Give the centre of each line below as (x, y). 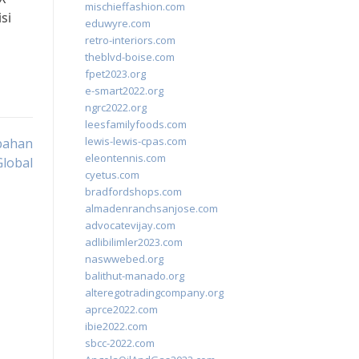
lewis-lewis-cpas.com (136, 141)
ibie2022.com (116, 326)
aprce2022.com (121, 309)
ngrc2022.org (116, 107)
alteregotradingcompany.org (154, 292)
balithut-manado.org (135, 276)
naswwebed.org (124, 259)
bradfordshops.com (133, 192)
